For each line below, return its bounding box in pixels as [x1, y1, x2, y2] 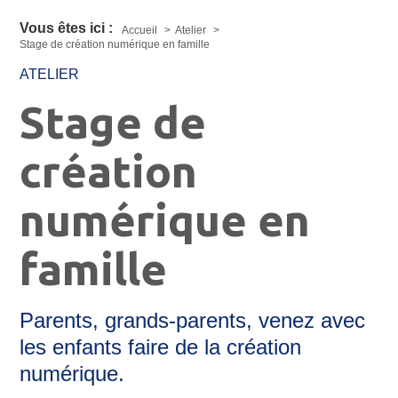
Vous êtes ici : [20, 20, 114, 36]
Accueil [122, 23, 161, 36]
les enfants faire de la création [20, 334, 302, 359]
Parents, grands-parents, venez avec [20, 307, 366, 332]
